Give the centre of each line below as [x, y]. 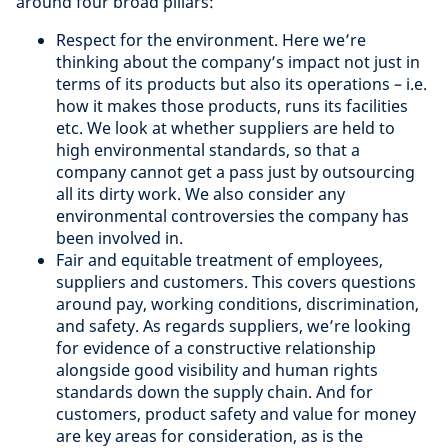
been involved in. [119, 237]
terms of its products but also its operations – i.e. [241, 83]
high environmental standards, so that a [208, 149]
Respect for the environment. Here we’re [211, 39]
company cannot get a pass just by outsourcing [235, 171]
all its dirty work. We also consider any [200, 193]
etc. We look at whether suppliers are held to [225, 127]
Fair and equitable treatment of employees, [219, 259]
